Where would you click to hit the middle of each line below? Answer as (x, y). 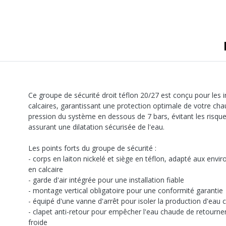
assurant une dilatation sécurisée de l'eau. (96, 127)
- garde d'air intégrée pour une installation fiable (106, 180)
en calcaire (46, 169)
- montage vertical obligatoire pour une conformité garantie (126, 191)
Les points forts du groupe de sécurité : (92, 148)
